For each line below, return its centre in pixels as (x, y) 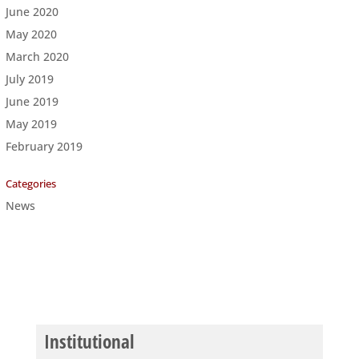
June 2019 (32, 101)
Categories (30, 183)
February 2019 (44, 146)
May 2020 (31, 34)
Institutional (89, 341)
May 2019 (31, 123)
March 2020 (37, 56)
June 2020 (32, 11)
